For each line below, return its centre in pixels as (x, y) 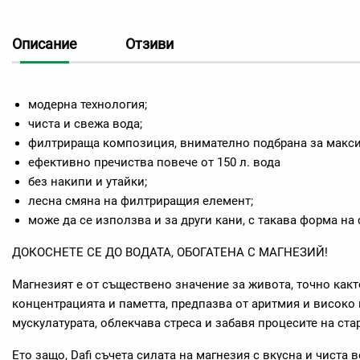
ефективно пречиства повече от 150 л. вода (154, 162)
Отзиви (149, 44)
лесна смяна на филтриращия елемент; (141, 201)
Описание (45, 44)
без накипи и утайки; (88, 182)
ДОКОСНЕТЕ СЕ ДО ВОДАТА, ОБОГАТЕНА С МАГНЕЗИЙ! (170, 252)
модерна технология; (88, 104)
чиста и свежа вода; (85, 124)
